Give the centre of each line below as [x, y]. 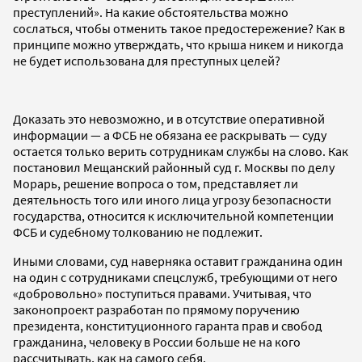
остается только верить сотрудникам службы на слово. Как [181, 151]
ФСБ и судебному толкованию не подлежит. [138, 232]
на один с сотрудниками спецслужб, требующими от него [175, 277]
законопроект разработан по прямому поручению [156, 309]
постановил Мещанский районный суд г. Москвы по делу [174, 167]
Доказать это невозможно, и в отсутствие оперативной [169, 118]
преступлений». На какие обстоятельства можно [151, 12]
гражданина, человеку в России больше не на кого [157, 341]
